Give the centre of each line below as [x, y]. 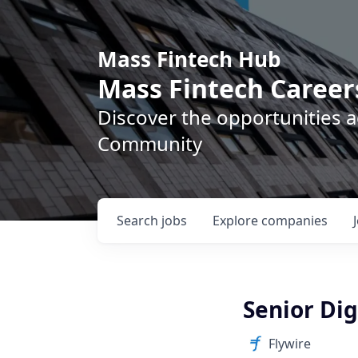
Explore [237, 221]
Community [150, 143]
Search [139, 221]
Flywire [290, 344]
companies [294, 221]
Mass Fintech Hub [189, 59]
